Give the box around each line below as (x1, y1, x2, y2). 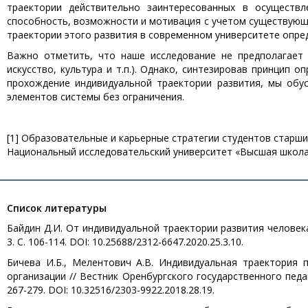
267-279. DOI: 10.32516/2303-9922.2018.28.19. (7, 283, 214, 296)
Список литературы (7, 201, 107, 214)
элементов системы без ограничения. (7, 90, 184, 103)
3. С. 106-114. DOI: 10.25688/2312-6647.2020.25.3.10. (7, 235, 243, 248)
